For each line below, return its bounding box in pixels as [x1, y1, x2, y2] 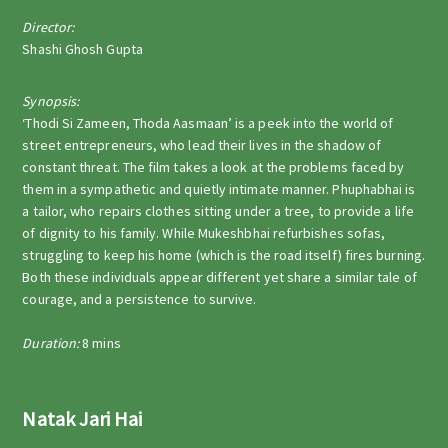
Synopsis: [22, 92, 80, 110]
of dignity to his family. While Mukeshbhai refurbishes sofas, [22, 224, 386, 242]
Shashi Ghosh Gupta [22, 40, 143, 58]
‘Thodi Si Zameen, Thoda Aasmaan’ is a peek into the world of [22, 114, 394, 132]
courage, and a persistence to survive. [22, 290, 257, 308]
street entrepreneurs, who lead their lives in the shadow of [22, 136, 382, 154]
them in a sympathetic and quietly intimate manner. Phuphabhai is [22, 180, 416, 198]
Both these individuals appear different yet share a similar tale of [22, 268, 417, 286]
